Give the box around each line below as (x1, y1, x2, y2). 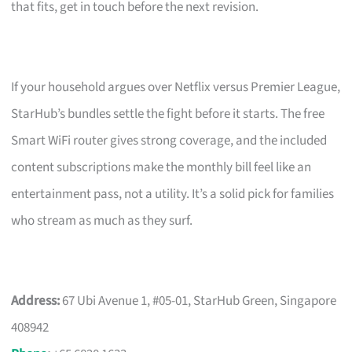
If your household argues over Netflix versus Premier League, (11, 77, 341, 97)
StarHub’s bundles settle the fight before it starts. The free (11, 104, 325, 123)
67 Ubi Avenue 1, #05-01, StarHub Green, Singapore (60, 291, 337, 310)
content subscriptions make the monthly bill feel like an (11, 157, 312, 177)
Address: (11, 291, 60, 310)
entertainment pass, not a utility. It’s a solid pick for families (11, 184, 335, 203)
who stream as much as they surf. (11, 211, 193, 230)
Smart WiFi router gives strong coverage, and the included (11, 130, 328, 150)
